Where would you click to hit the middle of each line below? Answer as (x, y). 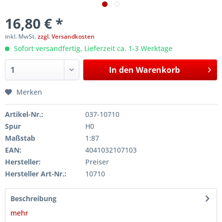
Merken (29, 92)
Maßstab (20, 138)
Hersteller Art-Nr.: (36, 174)
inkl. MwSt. (21, 36)
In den (121, 70)
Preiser (97, 162)
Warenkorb (158, 70)
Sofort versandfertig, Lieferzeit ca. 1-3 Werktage (92, 48)
